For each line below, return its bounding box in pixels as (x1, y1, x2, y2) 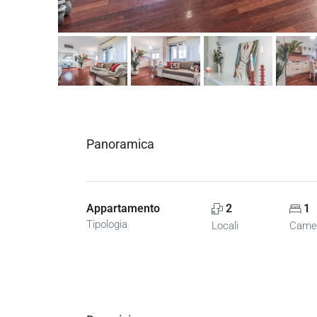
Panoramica (86, 137, 154, 152)
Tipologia (86, 218, 127, 231)
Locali (211, 219, 238, 233)
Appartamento (86, 202, 160, 216)
